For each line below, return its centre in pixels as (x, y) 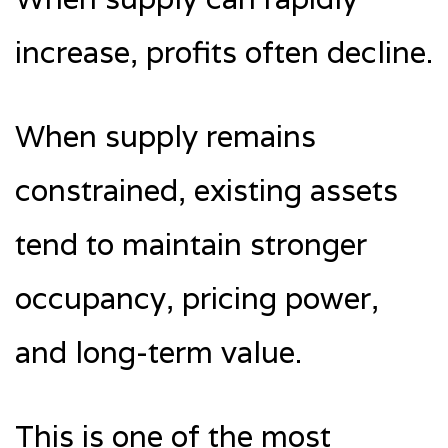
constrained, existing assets (206, 190)
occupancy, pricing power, (197, 298)
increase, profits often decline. (224, 52)
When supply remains (165, 136)
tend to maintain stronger (191, 244)
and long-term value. (158, 352)
